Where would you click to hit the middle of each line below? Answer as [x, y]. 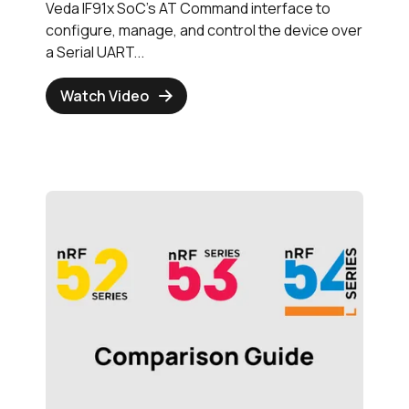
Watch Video [105, 96]
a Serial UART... [95, 52]
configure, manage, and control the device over [204, 31]
